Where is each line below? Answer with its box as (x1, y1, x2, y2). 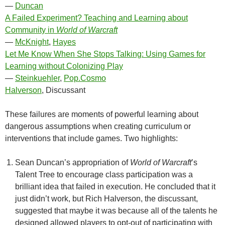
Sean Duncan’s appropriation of (15, 158, 130, 167)
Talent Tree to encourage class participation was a (15, 170, 193, 179)
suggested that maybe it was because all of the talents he (15, 206, 217, 215)
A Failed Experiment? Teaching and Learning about (5, 13, 188, 22)
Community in (5, 25, 56, 34)
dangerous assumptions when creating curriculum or (5, 122, 191, 131)
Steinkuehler (15, 73, 60, 82)
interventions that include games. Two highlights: (5, 134, 178, 143)
